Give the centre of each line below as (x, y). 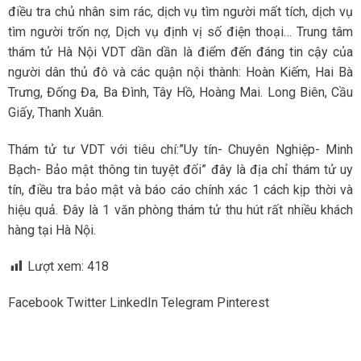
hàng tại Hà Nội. (52, 230)
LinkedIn (134, 303)
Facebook (36, 303)
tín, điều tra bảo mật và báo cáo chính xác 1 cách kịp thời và (180, 189)
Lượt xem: (56, 267)
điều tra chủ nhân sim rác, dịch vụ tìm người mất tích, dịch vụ (180, 11)
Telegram (187, 303)
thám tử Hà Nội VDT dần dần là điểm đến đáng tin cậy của (180, 52)
